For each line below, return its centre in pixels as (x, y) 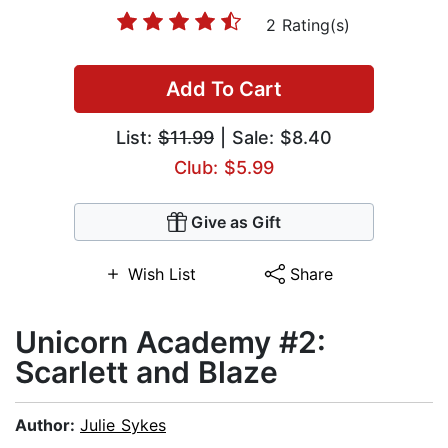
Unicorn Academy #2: (170, 342)
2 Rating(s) (308, 25)
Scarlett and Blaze (146, 372)
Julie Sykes (123, 425)
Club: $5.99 (224, 168)
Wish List (161, 274)
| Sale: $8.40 (273, 138)
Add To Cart (224, 89)
